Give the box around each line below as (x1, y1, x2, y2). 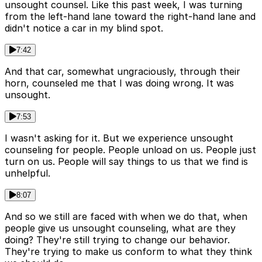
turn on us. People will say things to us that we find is (5, 155, 248, 167)
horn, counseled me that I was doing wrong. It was (5, 77, 234, 89)
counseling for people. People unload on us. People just (5, 143, 256, 156)
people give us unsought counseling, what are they (5, 222, 236, 234)
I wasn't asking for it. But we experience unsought (5, 132, 233, 144)
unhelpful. (5, 167, 50, 179)
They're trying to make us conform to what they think (5, 245, 252, 257)
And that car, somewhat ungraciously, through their (5, 65, 240, 77)
